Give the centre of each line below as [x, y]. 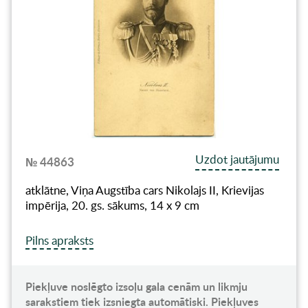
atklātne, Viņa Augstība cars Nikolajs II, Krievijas [144, 190]
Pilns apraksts [59, 241]
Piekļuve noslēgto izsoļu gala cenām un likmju [136, 287]
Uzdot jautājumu [238, 159]
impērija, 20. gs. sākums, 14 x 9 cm [112, 206]
